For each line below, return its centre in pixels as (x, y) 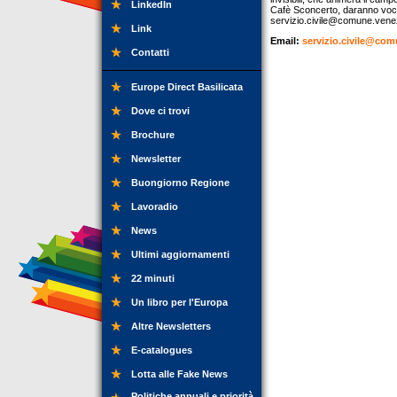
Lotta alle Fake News (179, 374)
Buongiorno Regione (180, 183)
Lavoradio (155, 206)
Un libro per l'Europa (179, 302)
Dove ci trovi (160, 111)
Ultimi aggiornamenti (180, 254)
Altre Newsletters (171, 326)
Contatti (150, 52)
